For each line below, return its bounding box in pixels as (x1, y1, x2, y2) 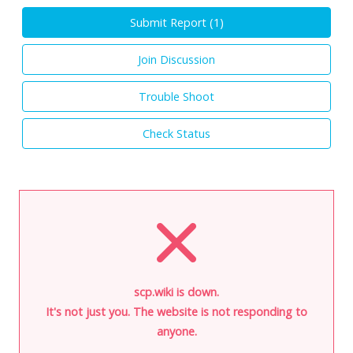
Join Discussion (138, 51, 215, 67)
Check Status (143, 125, 210, 141)
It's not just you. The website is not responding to (46, 303, 307, 319)
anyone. (156, 323, 197, 339)
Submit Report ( (129, 14, 214, 30)
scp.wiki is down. (134, 284, 219, 299)
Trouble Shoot (139, 88, 214, 104)
